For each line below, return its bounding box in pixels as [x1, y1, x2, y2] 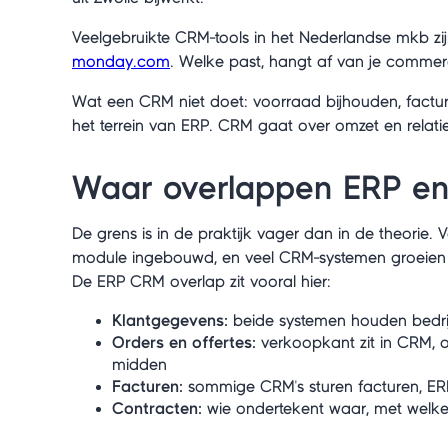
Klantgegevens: [112, 312, 228, 329]
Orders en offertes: [112, 334, 256, 351]
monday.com [72, 53, 170, 70]
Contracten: [112, 400, 202, 417]
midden [112, 356, 167, 373]
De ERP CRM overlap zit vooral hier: [72, 273, 331, 290]
